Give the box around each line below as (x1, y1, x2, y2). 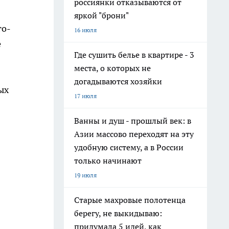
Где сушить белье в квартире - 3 (74, 50, 194, 60)
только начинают (74, 155, 142, 166)
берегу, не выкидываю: (74, 208, 162, 218)
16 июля (74, 26, 97, 34)
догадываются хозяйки (74, 76, 162, 86)
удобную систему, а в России (74, 142, 184, 152)
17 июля (74, 92, 97, 100)
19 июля (74, 171, 97, 179)
